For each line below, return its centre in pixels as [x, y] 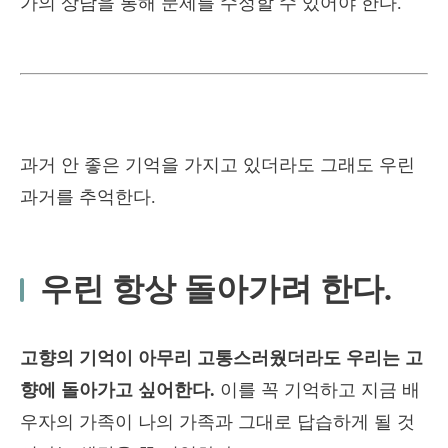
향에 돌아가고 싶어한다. [117, 390]
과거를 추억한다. [88, 197]
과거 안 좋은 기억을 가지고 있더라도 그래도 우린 [217, 165]
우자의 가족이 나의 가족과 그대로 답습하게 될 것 [217, 422]
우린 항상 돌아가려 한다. [216, 289]
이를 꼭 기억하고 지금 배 [317, 390]
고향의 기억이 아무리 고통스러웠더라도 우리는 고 [221, 358]
